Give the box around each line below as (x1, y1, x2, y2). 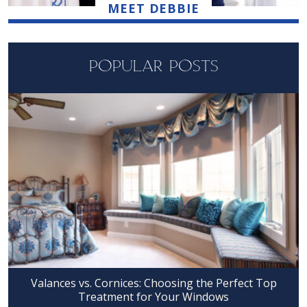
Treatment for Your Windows (78, 288, 229, 304)
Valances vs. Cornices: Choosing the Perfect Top (30, 275, 277, 291)
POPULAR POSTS (88, 53, 219, 75)
